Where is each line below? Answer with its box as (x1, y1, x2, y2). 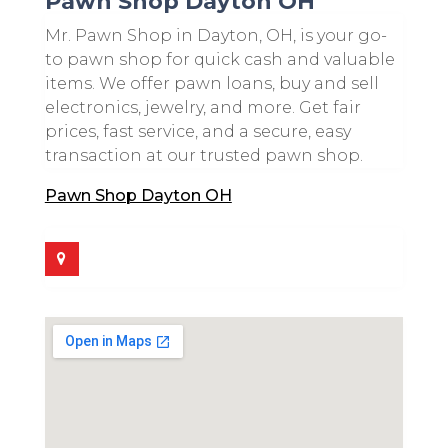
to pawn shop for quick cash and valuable (44, 49, 395, 69)
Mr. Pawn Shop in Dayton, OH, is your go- (44, 25, 387, 45)
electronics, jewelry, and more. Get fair (44, 97, 361, 117)
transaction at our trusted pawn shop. (44, 145, 363, 165)
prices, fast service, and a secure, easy (44, 121, 351, 141)
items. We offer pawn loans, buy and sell (44, 73, 379, 93)
